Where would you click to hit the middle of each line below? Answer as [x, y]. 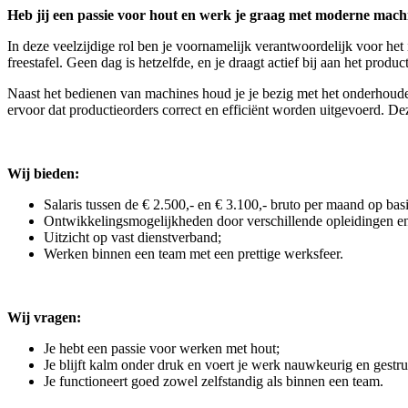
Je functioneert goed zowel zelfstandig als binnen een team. [214, 382]
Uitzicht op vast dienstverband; [133, 238]
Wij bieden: [43, 174]
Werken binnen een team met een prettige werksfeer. [194, 254]
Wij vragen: [44, 318]
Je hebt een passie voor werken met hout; [162, 349]
